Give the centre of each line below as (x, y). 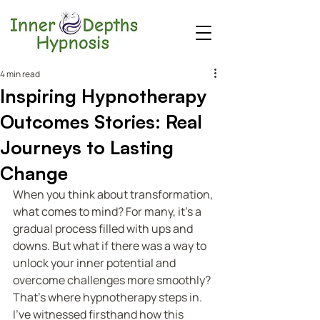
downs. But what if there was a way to (111, 246)
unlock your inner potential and (95, 263)
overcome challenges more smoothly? (113, 280)
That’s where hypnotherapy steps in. (109, 297)
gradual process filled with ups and (104, 229)
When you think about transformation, (114, 194)
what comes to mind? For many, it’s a (108, 211)
